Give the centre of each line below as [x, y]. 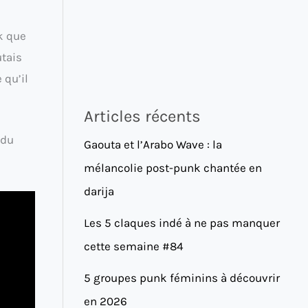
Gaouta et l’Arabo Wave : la [153, 144]
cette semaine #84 [134, 246]
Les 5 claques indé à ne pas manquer [182, 222]
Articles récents [142, 116]
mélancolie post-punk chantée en [173, 167]
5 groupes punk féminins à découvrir [182, 277]
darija [99, 191]
